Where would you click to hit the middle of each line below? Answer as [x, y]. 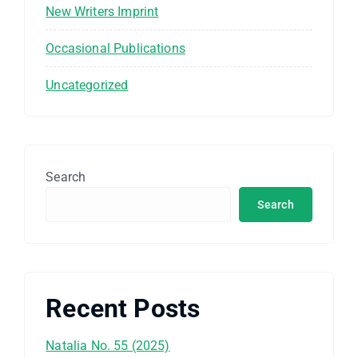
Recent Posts [123, 308]
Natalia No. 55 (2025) [108, 345]
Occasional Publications [115, 48]
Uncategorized [87, 85]
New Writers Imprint [102, 11]
